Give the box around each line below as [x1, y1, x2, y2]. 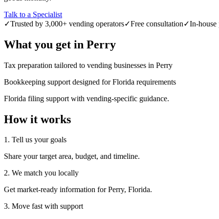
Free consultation [131, 19, 183, 28]
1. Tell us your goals [4, 135, 66, 144]
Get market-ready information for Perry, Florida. [4, 185, 152, 194]
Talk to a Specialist [4, 10, 62, 19]
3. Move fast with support [4, 202, 83, 211]
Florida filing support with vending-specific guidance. [4, 94, 169, 103]
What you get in [4, 38, 87, 51]
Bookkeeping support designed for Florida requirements [4, 77, 176, 86]
